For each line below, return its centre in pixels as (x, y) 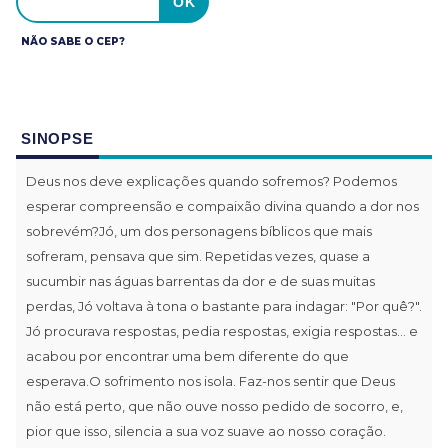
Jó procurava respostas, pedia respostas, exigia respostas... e (222, 330)
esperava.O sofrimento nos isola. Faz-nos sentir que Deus (210, 380)
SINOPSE (57, 138)
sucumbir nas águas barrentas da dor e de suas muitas (200, 280)
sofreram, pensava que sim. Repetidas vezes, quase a (198, 255)
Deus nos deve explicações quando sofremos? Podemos (211, 180)
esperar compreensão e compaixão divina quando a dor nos (222, 205)
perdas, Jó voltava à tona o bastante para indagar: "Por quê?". (224, 305)
